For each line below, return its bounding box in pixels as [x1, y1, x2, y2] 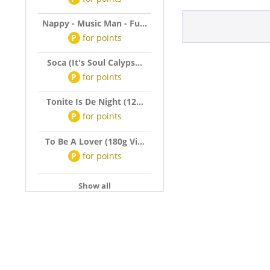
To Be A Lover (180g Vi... [45, 136, 145, 147]
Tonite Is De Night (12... [46, 96, 143, 107]
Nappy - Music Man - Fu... [42, 17, 147, 29]
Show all [78, 180, 111, 191]
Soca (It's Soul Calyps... [47, 57, 142, 68]
